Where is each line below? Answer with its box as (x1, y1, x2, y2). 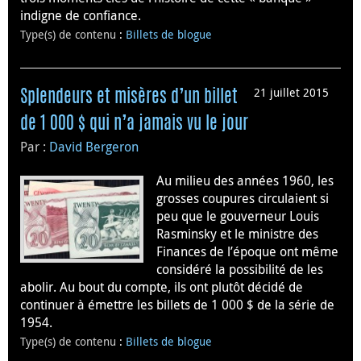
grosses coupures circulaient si (156, 189, 329, 207)
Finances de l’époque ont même (156, 242, 338, 260)
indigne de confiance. (20, 6, 141, 25)
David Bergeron (49, 137, 139, 156)
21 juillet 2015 (254, 84, 329, 100)
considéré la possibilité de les (156, 259, 323, 278)
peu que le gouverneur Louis (156, 206, 319, 225)
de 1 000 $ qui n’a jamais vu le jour (20, 114, 248, 133)
